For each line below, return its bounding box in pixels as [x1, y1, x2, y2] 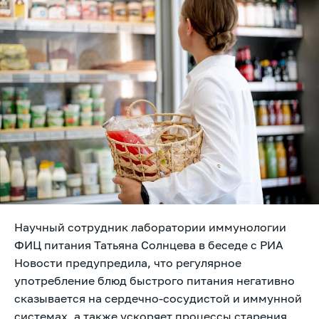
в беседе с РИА [199, 237, 283, 252]
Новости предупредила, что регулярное [14, 255, 241, 270]
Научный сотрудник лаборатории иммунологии [14, 219, 286, 234]
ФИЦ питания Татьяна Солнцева [14, 237, 199, 252]
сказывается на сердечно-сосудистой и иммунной [14, 291, 302, 305]
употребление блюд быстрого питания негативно [14, 273, 295, 288]
